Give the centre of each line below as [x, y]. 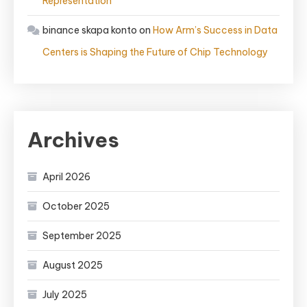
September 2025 [82, 236]
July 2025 [65, 295]
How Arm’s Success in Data [215, 30]
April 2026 [66, 177]
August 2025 [73, 265]
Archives [73, 140]
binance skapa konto [90, 30]
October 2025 [76, 206]
